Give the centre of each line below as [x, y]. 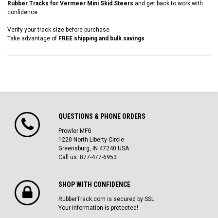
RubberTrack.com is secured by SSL [106, 199]
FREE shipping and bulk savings [101, 39]
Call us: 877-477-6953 [88, 157]
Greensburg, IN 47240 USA [94, 149]
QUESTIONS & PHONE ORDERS [102, 117]
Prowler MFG [75, 131]
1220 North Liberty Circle [91, 140]
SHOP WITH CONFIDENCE [94, 185]
